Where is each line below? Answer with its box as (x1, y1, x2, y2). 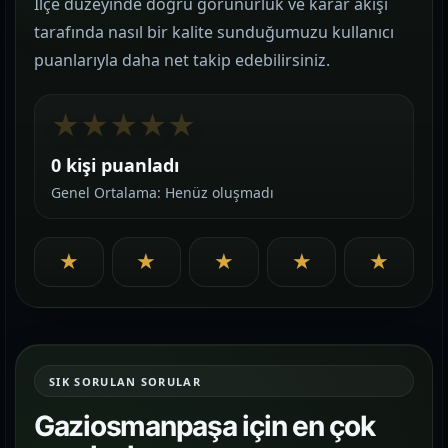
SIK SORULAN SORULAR (49, 373, 202, 389)
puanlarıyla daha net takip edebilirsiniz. (34, 49, 330, 71)
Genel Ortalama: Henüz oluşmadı (51, 183, 274, 202)
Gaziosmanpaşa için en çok (34, 409, 375, 443)
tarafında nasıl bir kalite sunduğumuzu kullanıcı (34, 21, 394, 43)
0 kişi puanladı (51, 153, 179, 177)
